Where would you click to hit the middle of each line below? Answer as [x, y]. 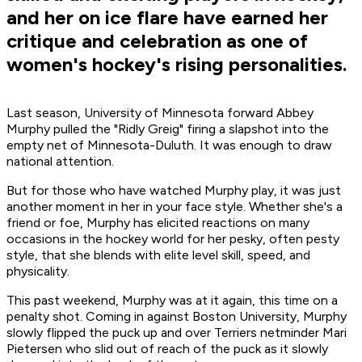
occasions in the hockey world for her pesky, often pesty [173, 239]
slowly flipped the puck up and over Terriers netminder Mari [177, 333]
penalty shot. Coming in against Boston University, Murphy [177, 317]
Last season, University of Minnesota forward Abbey [160, 113]
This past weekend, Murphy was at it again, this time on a [172, 301]
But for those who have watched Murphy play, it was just [174, 191]
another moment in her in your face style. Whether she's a [175, 207]
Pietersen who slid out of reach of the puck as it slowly [167, 349]
